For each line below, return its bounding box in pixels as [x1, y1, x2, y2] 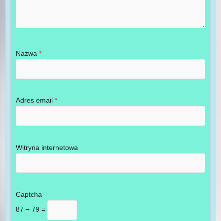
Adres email [15, 96, 55, 105]
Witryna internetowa [15, 143, 78, 151]
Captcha [15, 190, 42, 198]
